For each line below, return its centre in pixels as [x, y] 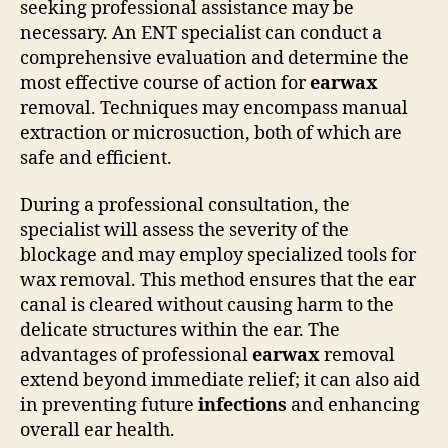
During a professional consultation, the [185, 205]
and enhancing [353, 405]
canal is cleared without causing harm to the [207, 305]
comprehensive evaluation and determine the [214, 58]
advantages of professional [136, 355]
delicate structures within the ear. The [180, 330]
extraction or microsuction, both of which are [211, 133]
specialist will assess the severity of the [184, 230]
